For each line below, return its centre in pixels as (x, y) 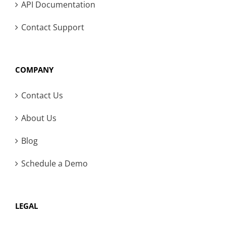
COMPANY (34, 70)
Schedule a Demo (54, 164)
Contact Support (53, 27)
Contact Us (42, 96)
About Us (39, 118)
